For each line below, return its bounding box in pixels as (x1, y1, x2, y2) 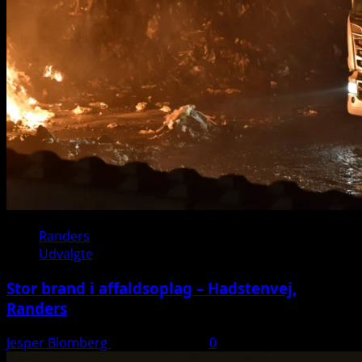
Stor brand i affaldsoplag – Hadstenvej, (6, 278, 297, 299)
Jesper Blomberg (6, 333, 111, 351)
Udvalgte (39, 245, 93, 263)
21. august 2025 (111, 333, 209, 351)
